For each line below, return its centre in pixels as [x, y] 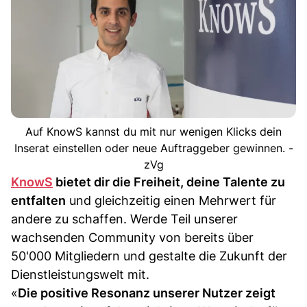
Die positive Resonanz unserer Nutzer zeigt [147, 293]
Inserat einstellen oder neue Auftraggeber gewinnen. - [153, 148]
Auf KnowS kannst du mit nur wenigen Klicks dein [153, 131]
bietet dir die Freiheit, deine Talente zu [169, 182]
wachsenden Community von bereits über [132, 237]
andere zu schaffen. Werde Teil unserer [124, 219]
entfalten [38, 200]
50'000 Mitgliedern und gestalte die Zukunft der [149, 256]
